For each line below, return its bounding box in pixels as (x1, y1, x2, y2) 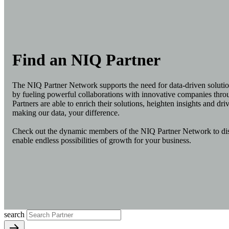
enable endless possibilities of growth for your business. (12, 135, 191, 145)
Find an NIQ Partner (12, 51, 161, 70)
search (4, 210, 25, 219)
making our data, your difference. (12, 108, 120, 117)
